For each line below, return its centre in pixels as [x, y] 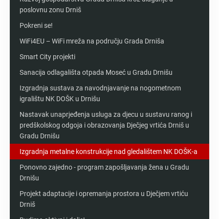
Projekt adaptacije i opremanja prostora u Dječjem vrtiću [104, 193]
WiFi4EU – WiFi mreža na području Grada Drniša [92, 41]
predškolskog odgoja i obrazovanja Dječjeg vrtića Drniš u [104, 125]
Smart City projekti [47, 56]
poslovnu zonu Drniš [50, 10]
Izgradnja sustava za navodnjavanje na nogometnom [100, 88]
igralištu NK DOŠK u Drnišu [60, 99]
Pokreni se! [36, 25]
